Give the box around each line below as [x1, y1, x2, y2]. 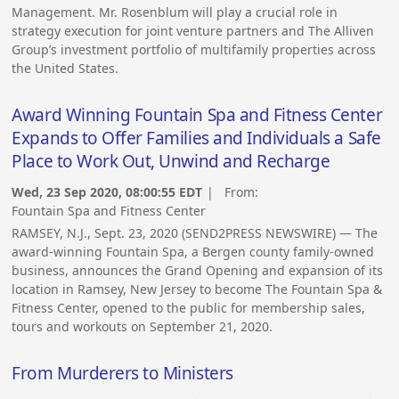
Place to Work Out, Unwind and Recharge [12, 149, 330, 173]
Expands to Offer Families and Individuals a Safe [12, 126, 381, 150]
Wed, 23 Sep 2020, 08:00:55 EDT [12, 183, 203, 201]
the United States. [12, 59, 119, 77]
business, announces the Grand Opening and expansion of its [12, 262, 384, 280]
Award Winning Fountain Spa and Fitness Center [12, 102, 383, 126]
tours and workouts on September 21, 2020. [12, 318, 273, 336]
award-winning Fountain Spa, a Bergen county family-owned [12, 243, 375, 261]
